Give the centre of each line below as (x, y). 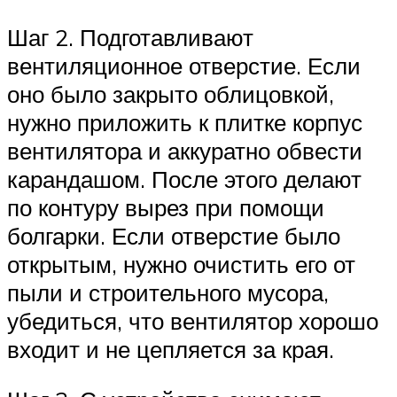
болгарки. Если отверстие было (174, 235)
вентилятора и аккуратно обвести (185, 150)
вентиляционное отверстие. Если (184, 65)
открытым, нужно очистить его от (181, 264)
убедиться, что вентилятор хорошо (193, 320)
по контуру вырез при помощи (166, 207)
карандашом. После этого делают (184, 179)
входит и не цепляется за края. (171, 349)
